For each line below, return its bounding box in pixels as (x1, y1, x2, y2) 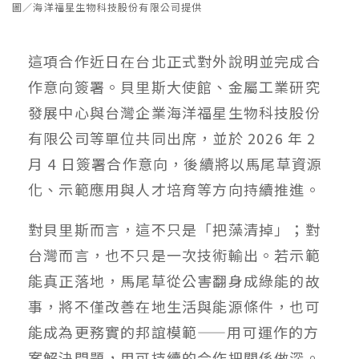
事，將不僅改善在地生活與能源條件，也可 (28, 295, 321, 317)
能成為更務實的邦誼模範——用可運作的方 (28, 321, 320, 342)
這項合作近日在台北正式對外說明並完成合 (28, 50, 321, 71)
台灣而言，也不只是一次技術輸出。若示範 (28, 244, 321, 265)
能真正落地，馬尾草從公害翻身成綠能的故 (28, 269, 321, 291)
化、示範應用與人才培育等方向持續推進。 (28, 178, 321, 200)
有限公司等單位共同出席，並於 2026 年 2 (28, 127, 317, 148)
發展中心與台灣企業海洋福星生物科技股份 (28, 101, 321, 123)
